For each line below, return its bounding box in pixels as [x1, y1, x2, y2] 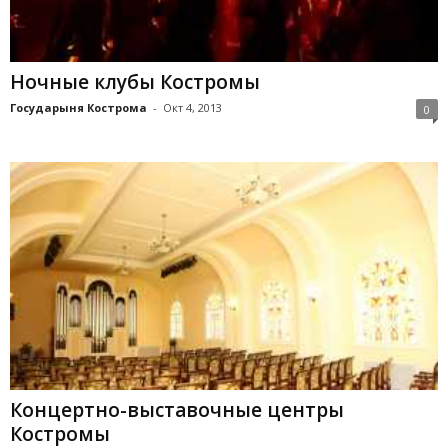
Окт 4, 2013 [163, 99, 222, 115]
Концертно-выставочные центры [10, 397, 344, 424]
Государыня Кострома [10, 99, 147, 115]
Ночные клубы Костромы [10, 68, 260, 95]
